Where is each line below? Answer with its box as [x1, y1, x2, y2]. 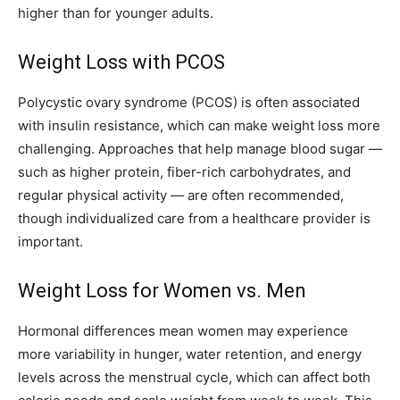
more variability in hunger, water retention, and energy [18, 346, 362, 363]
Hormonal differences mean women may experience [18, 322, 348, 340]
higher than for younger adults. [18, 4, 213, 22]
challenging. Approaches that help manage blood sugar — [18, 140, 382, 158]
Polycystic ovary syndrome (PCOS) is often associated [18, 94, 360, 112]
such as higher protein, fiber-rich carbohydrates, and [18, 163, 351, 181]
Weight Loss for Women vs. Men [18, 279, 306, 303]
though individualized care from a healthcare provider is [18, 210, 371, 228]
